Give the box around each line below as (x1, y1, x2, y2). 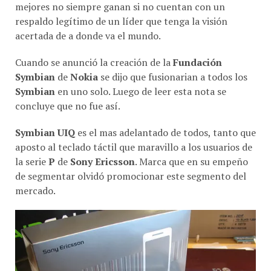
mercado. (15, 178, 56, 192)
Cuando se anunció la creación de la (15, 50, 173, 64)
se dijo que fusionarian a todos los (100, 65, 247, 79)
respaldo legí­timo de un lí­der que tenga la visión (15, 9, 227, 23)
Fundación (173, 50, 222, 64)
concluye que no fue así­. (15, 94, 120, 108)
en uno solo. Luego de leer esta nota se (57, 79, 226, 93)
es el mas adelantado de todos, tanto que (77, 120, 256, 134)
